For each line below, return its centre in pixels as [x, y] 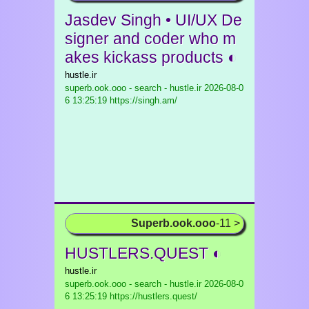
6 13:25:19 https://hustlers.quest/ [131, 296]
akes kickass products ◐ [151, 57]
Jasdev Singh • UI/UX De [153, 20]
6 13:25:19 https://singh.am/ [121, 100]
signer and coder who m [150, 39]
